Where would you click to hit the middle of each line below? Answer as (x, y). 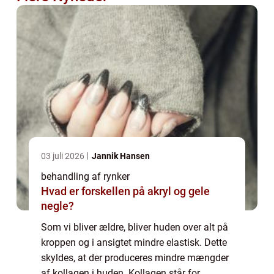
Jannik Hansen (121, 156)
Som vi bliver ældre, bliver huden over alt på (135, 228)
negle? (57, 206)
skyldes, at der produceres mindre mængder (135, 258)
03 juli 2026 (64, 156)
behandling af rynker (85, 177)
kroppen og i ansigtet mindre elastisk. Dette (134, 243)
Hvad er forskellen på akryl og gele (125, 191)
